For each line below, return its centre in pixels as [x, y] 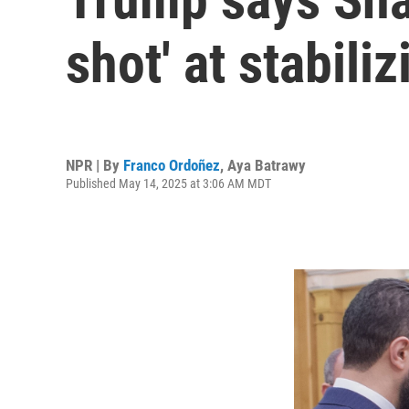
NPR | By [94, 165]
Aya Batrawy [267, 165]
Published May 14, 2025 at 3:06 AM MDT [168, 183]
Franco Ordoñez [172, 165]
